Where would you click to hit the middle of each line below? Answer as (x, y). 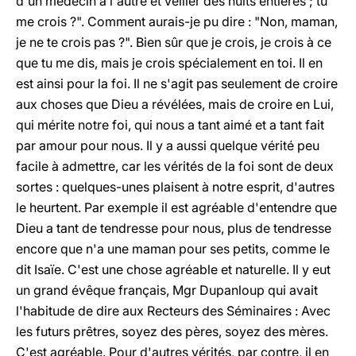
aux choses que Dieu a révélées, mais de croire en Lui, (175, 104)
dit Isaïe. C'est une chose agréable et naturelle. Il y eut (173, 269)
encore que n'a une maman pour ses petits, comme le (173, 249)
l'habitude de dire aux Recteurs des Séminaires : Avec (173, 311)
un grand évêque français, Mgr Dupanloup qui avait (167, 290)
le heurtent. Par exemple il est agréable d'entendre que (176, 207)
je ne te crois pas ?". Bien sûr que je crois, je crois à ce (174, 42)
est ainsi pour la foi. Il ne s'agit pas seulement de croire (177, 83)
